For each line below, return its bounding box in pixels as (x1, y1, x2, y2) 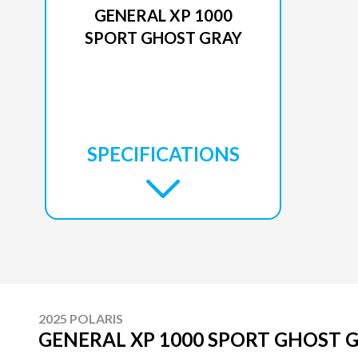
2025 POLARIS (38, 311, 123, 326)
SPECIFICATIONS (86, 142, 240, 165)
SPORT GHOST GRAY (84, 28, 242, 47)
